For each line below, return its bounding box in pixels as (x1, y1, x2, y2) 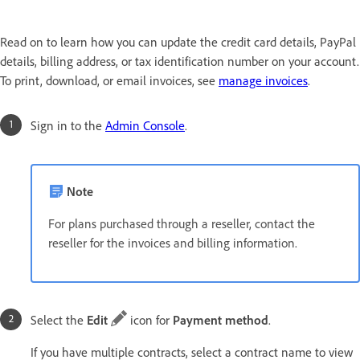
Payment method (173, 311, 268, 328)
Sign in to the (31, 117, 105, 133)
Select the (31, 311, 87, 328)
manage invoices (219, 72, 308, 88)
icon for (127, 311, 173, 328)
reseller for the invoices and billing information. (48, 234, 297, 251)
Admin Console (105, 117, 185, 133)
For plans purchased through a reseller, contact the (48, 215, 315, 231)
